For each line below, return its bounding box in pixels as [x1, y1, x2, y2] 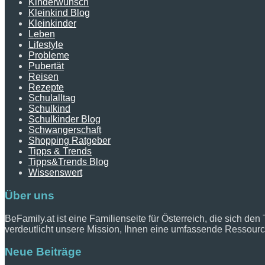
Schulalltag [28, 93, 76, 104]
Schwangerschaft [28, 125, 101, 135]
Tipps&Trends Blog [28, 157, 109, 167]
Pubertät [28, 61, 64, 72]
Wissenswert [28, 167, 82, 178]
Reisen [28, 72, 59, 82]
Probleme [28, 50, 69, 61]
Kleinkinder [28, 18, 76, 29]
